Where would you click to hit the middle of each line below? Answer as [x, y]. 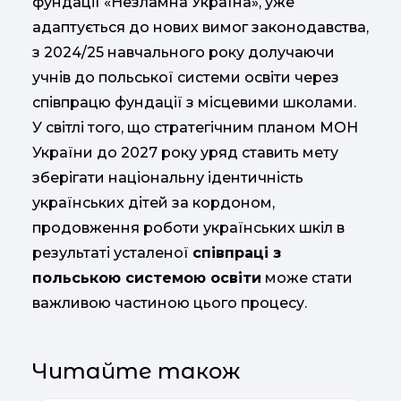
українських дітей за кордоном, [154, 203]
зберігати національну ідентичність [168, 178]
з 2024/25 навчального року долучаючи [183, 53]
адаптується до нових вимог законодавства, [200, 28]
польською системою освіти [147, 278]
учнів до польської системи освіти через [186, 78]
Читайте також [136, 371]
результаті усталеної [112, 253]
